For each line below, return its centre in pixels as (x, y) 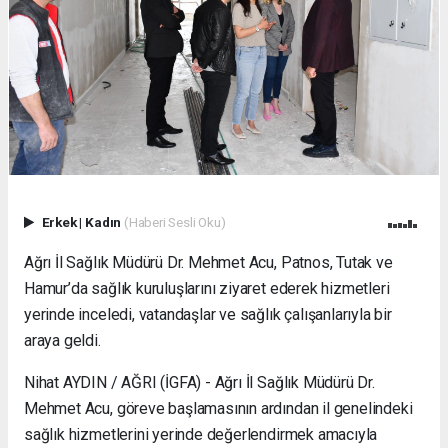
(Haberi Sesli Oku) (174, 222)
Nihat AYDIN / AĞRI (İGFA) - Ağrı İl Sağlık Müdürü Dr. (199, 383)
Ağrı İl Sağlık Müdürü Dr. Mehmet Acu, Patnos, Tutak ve (208, 263)
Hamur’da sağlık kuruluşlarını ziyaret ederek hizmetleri (207, 289)
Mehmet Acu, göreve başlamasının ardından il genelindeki (218, 409)
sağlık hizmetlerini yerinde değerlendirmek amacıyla (201, 435)
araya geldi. (62, 341)
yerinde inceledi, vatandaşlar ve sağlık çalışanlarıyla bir (208, 315)
